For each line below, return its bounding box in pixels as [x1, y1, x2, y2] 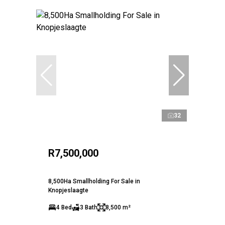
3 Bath [80, 204, 97, 211]
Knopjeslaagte [48, 187, 88, 194]
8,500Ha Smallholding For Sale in [48, 178, 140, 185]
